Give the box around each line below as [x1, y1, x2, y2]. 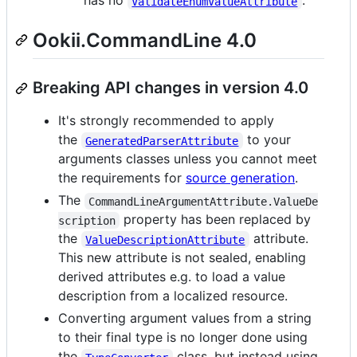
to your [242, 131, 295, 148]
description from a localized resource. [58, 288, 288, 304]
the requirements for [58, 170, 186, 186]
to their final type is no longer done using [58, 329, 308, 346]
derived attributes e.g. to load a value [58, 269, 285, 285]
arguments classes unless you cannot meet [58, 151, 317, 167]
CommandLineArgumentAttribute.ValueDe [88, 194, 319, 208]
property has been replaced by [120, 211, 316, 228]
